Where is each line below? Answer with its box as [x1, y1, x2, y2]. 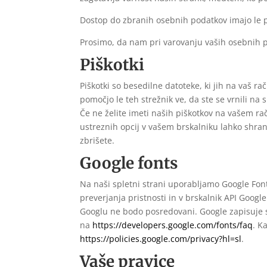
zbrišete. [80, 135, 115, 147]
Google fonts [80, 153, 178, 173]
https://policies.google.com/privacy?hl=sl [80, 233, 242, 245]
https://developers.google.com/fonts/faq [92, 219, 253, 231]
